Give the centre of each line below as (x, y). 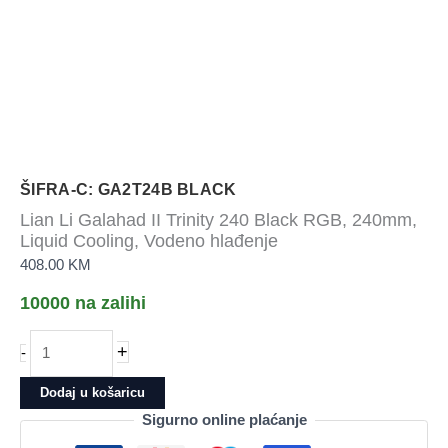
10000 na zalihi (83, 302)
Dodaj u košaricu (92, 393)
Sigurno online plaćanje (224, 420)
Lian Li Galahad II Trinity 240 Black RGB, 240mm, (218, 219)
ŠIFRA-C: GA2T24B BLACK (128, 189)
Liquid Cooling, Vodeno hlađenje (149, 240)
